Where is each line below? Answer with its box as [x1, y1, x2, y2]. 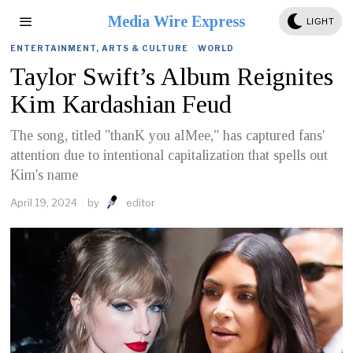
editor [126, 196, 156, 209]
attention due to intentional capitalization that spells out [10, 147, 329, 163]
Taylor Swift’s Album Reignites [10, 62, 334, 91]
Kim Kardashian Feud [10, 90, 232, 118]
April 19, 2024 [10, 196, 78, 209]
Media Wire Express [107, 13, 245, 30]
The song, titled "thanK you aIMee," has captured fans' [10, 128, 325, 143]
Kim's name [10, 167, 79, 183]
